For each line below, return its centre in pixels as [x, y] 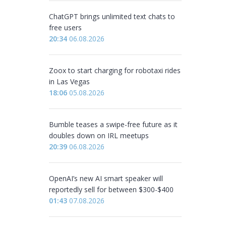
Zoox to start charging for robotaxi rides [115, 70]
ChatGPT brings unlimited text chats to [112, 16]
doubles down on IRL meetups [99, 135]
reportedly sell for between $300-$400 [111, 189]
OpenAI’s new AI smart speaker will [106, 178]
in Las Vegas [69, 81]
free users [65, 27]
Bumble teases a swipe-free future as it [113, 124]
